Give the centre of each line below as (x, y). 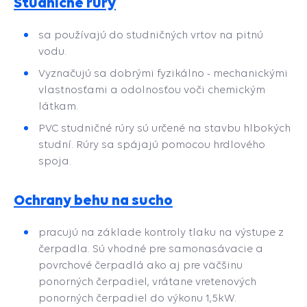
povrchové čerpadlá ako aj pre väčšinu (140, 265)
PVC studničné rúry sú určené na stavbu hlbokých (164, 128)
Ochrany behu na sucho (93, 200)
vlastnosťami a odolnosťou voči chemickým (152, 89)
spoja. (55, 161)
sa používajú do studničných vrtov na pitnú (151, 35)
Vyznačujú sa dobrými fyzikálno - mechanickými (163, 73)
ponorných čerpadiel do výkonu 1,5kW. (137, 298)
